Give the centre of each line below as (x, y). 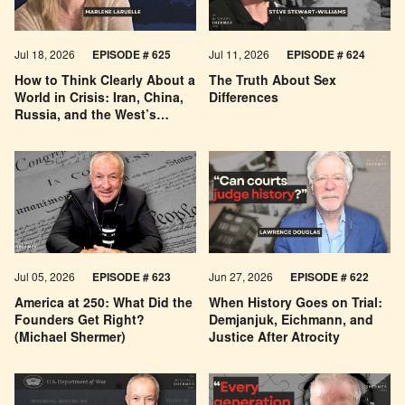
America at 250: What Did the (104, 305)
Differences (244, 100)
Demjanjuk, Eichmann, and (291, 322)
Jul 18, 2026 (47, 57)
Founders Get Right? (80, 322)
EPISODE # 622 (330, 279)
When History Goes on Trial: (296, 305)
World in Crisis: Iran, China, (99, 100)
